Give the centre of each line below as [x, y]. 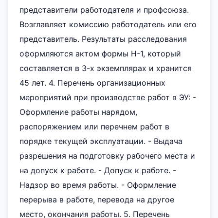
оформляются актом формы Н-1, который [100, 54]
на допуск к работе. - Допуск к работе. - [98, 170]
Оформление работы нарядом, [78, 112]
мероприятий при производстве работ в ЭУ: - [108, 97]
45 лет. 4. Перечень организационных [92, 83]
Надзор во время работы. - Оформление [98, 185]
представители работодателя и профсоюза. [104, 10]
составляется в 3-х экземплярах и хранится [106, 68]
